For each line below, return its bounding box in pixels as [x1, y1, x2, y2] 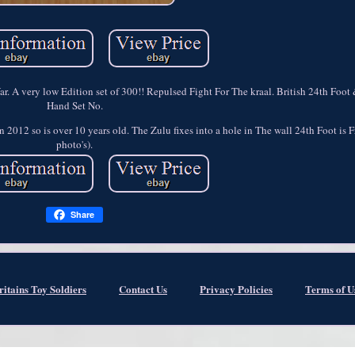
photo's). [56, 136, 94, 151]
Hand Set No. [46, 97, 103, 113]
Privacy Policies [200, 281, 273, 296]
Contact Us [119, 281, 167, 296]
